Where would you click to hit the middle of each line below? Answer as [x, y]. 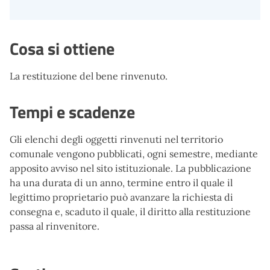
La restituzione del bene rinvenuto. [89, 76]
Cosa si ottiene [62, 49]
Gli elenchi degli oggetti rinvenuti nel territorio [116, 139]
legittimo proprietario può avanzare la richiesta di [121, 197]
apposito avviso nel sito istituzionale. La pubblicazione [130, 168]
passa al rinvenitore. [55, 226]
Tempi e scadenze [72, 112]
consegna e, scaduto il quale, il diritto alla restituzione [130, 212]
